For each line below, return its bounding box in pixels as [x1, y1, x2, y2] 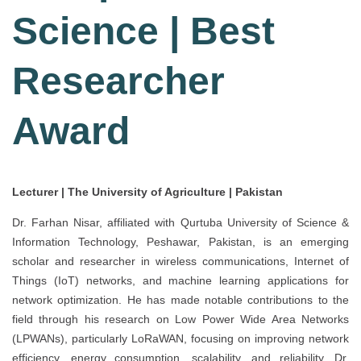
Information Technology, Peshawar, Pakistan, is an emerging [12, 235, 349, 249]
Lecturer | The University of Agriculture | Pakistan [12, 185, 283, 199]
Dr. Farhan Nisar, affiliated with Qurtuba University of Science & [12, 216, 349, 230]
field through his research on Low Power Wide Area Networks [12, 313, 349, 326]
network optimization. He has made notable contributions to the [12, 293, 349, 307]
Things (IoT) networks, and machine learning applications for [12, 274, 349, 288]
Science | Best [12, 10, 275, 53]
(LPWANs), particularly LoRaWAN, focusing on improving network [12, 332, 349, 346]
